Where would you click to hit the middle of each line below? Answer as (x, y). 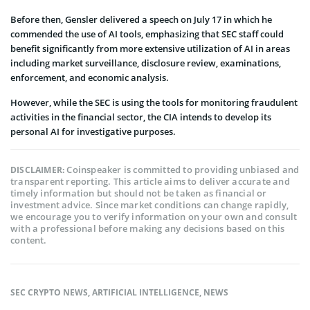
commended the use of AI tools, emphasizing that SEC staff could (147, 34)
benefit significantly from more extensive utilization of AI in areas (150, 49)
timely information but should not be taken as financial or (139, 193)
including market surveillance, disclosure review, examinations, (146, 63)
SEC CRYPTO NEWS (49, 293)
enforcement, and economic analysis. (90, 78)
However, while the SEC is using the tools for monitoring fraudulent (154, 103)
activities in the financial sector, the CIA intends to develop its (141, 117)
